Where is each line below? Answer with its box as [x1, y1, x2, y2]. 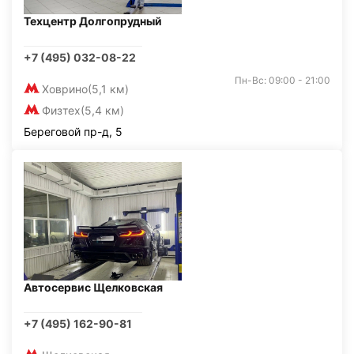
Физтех [42, 104, 81, 117]
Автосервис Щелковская [24, 281, 163, 294]
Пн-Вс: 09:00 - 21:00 [235, 74, 330, 86]
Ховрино [42, 82, 88, 96]
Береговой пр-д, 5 [24, 125, 122, 138]
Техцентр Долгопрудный [24, 14, 162, 28]
